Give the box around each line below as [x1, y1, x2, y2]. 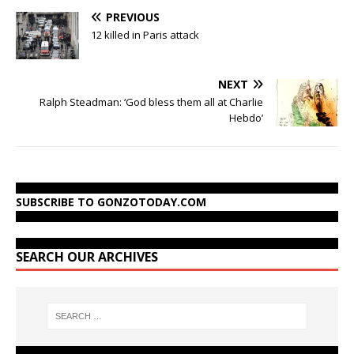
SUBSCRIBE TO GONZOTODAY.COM [16, 194, 206, 209]
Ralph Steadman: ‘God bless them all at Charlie [40, 94, 263, 109]
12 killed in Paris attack [91, 27, 199, 42]
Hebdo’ [229, 110, 263, 125]
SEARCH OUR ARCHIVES [16, 247, 158, 265]
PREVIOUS [106, 9, 160, 24]
